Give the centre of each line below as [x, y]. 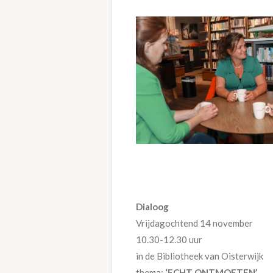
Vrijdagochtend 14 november [194, 223]
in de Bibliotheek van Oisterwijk [200, 256]
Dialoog [153, 207]
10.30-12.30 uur [169, 240]
